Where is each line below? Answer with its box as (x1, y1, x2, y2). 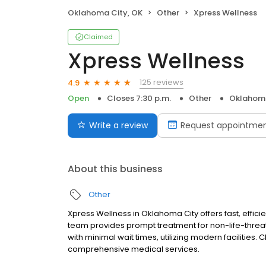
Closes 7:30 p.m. (107, 93, 171, 104)
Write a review (89, 119, 148, 132)
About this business (68, 162, 163, 176)
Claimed (84, 32, 113, 42)
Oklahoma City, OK (68, 7, 142, 19)
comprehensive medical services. (68, 243, 199, 255)
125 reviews (140, 77, 183, 88)
